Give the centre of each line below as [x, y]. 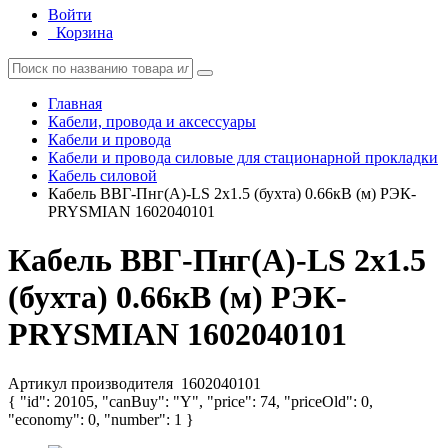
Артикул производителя [92, 383]
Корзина [84, 32]
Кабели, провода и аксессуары [152, 121]
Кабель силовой [102, 175]
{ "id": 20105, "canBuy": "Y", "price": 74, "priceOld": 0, [190, 401]
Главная [75, 103]
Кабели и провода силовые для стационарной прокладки [243, 157]
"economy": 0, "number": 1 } [101, 419]
